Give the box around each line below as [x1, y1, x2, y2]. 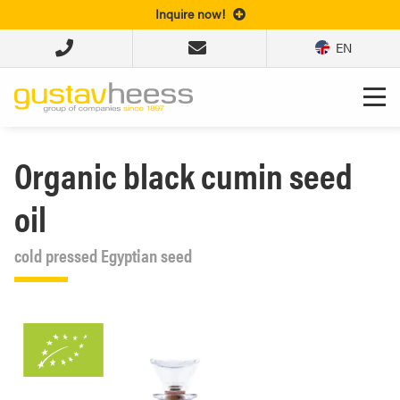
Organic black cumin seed [14, 149, 353, 200]
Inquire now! [154, 4, 225, 22]
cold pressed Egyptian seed [14, 242, 192, 268]
